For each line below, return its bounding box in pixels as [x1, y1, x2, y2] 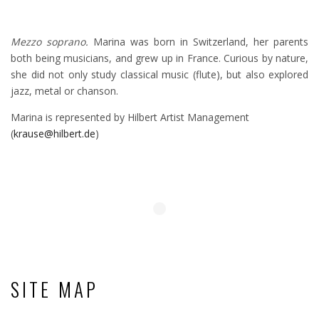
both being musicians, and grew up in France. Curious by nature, [11, 51, 308, 66]
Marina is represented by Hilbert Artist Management [11, 110, 249, 125]
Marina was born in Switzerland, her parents [93, 35, 308, 49]
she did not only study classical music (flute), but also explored [11, 68, 308, 82]
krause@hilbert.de [14, 127, 95, 141]
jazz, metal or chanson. [11, 84, 118, 98]
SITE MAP [11, 275, 98, 304]
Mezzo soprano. [11, 35, 93, 49]
